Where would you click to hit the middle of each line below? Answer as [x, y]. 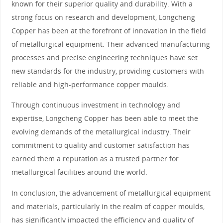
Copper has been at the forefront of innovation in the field [109, 30]
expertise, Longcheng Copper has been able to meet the [105, 118]
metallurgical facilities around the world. [79, 172]
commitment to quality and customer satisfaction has [100, 145]
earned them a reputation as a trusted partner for [95, 159]
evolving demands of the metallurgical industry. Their [101, 132]
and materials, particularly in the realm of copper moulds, [108, 206]
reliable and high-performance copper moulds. [90, 84]
